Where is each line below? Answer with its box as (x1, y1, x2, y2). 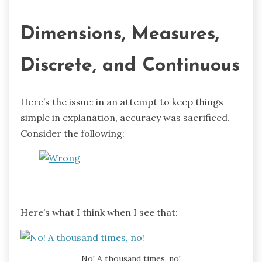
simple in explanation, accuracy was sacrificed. (20, 112, 232, 124)
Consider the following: (20, 127, 125, 140)
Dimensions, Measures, (20, 25, 219, 44)
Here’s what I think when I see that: (20, 206, 178, 219)
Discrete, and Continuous (20, 56, 240, 75)
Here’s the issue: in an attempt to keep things (20, 96, 223, 108)
